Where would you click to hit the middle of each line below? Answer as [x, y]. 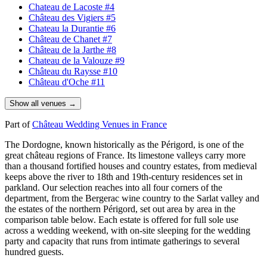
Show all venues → [43, 103]
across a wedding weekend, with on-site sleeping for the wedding [128, 230]
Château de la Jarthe [66, 49]
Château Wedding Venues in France [100, 124]
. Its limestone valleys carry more [184, 155]
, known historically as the [111, 144]
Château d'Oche [59, 82]
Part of [18, 124]
